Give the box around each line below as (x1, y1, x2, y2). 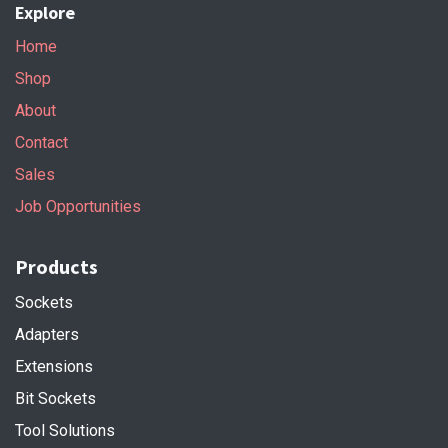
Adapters (15, 324, 79, 344)
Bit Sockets (15, 388, 96, 408)
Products (15, 253, 98, 279)
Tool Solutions (15, 420, 115, 440)
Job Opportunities (15, 196, 141, 216)
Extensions (15, 356, 93, 376)
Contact (15, 132, 68, 152)
